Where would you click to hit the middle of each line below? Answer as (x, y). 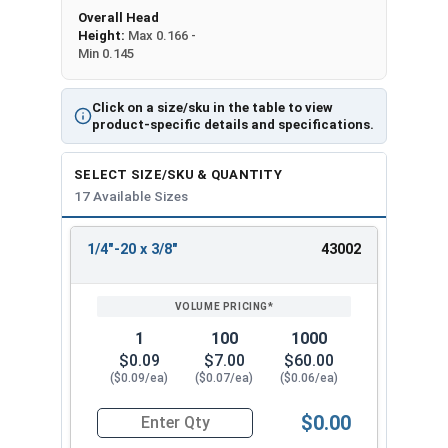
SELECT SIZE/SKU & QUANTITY (178, 174)
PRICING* (222, 297)
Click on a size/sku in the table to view (212, 107)
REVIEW (222, 257)
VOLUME (222, 277)
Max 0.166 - (162, 35)
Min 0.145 (106, 53)
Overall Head (118, 17)
